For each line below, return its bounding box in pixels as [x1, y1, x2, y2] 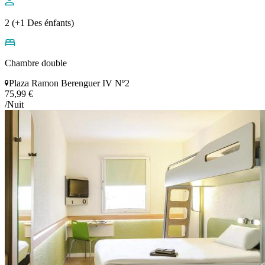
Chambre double [5, 58, 67, 69]
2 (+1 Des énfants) [5, 18, 74, 28]
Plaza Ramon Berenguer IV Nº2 [9, 78, 130, 89]
